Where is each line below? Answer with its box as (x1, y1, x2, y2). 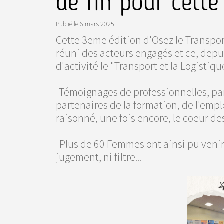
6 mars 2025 (80, 19, 114, 28)
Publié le (56, 19, 78, 28)
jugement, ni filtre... (56, 149, 141, 164)
